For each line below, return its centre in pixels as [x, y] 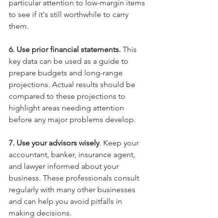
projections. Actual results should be [73, 84]
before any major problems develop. [72, 119]
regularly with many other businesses [73, 190]
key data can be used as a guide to [70, 61]
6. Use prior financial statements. [66, 49]
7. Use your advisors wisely [54, 143]
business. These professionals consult [75, 178]
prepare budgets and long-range [67, 73]
